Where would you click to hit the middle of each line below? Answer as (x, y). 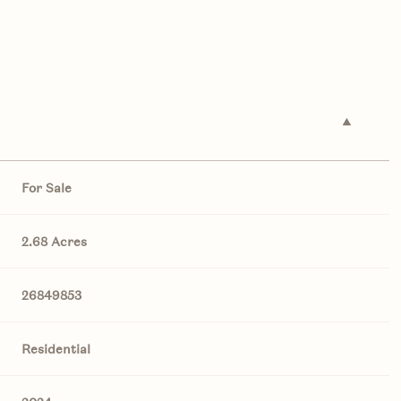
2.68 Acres (55, 242)
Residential (56, 349)
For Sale (47, 188)
